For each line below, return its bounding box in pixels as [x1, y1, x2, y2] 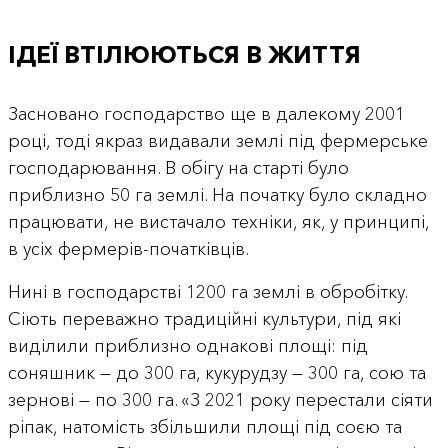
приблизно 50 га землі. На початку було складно [7, 183, 427, 206]
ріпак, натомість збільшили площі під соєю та [7, 415, 402, 438]
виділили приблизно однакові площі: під [7, 334, 368, 357]
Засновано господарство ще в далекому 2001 [7, 102, 405, 125]
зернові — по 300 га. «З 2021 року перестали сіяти [7, 388, 433, 411]
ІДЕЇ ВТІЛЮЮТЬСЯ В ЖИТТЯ [7, 39, 361, 69]
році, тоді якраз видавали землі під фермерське [7, 129, 428, 152]
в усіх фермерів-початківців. [7, 237, 249, 260]
